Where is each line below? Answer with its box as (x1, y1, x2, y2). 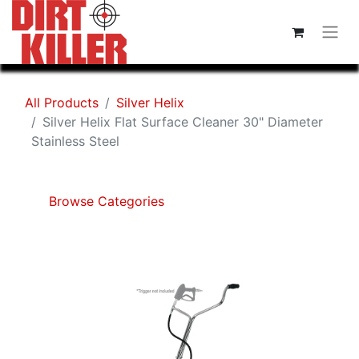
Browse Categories (45, 193, 164, 209)
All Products (25, 95, 99, 111)
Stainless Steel (31, 133, 119, 149)
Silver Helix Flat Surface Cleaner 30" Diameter (42, 114, 323, 130)
